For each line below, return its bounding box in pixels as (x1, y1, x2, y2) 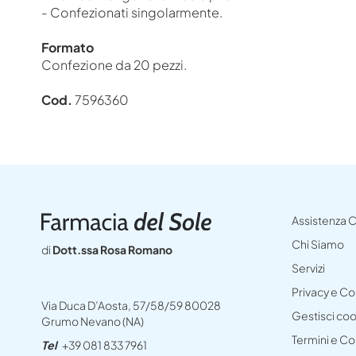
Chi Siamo (292, 237, 344, 252)
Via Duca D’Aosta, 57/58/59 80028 (41, 297, 221, 312)
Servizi (292, 261, 325, 276)
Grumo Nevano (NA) (41, 313, 144, 328)
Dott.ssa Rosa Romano (52, 242, 172, 257)
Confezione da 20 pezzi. (41, 56, 187, 73)
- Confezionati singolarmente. (41, 4, 222, 21)
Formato (41, 39, 94, 56)
